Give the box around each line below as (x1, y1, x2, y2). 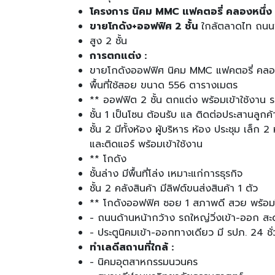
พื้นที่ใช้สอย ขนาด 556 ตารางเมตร (90, 77, 238, 93)
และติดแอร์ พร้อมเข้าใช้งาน (90, 136, 203, 152)
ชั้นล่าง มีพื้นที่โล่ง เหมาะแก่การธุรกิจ (90, 166, 242, 181)
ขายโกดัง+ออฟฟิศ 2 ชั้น (90, 18, 201, 34)
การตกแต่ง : (90, 48, 147, 63)
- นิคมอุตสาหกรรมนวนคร (90, 254, 198, 269)
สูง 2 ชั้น (90, 33, 127, 48)
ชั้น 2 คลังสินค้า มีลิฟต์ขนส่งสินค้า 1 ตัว (90, 180, 258, 196)
